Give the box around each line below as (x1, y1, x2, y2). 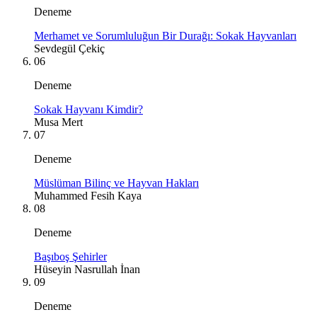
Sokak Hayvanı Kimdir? (34, 103, 143, 115)
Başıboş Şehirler (34, 250, 107, 263)
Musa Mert (34, 115, 83, 128)
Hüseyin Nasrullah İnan (34, 263, 140, 275)
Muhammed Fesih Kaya (34, 189, 142, 202)
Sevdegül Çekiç (34, 42, 105, 54)
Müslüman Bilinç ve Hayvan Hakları (34, 176, 199, 189)
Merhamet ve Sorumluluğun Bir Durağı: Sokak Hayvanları (34, 29, 296, 42)
